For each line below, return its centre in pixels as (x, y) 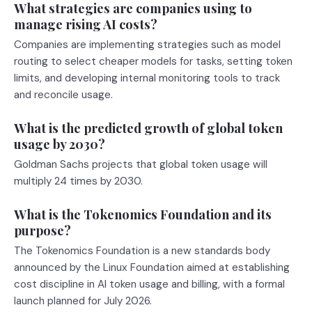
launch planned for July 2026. (83, 301)
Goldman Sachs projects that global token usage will (141, 164)
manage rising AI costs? (86, 24)
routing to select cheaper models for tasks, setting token (153, 61)
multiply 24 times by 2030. (78, 181)
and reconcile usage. (63, 95)
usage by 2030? (60, 144)
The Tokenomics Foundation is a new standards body (142, 251)
